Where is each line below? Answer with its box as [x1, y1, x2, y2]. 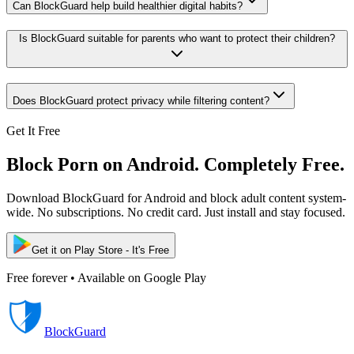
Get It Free [6, 123, 60, 137]
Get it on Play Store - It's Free [32, 243, 169, 256]
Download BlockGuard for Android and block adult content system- [6, 190, 346, 205]
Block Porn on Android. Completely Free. [6, 153, 345, 175]
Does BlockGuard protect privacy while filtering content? [13, 95, 269, 107]
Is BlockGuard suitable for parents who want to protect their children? [19, 32, 335, 45]
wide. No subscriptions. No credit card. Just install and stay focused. [6, 205, 345, 219]
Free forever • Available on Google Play [6, 270, 206, 284]
